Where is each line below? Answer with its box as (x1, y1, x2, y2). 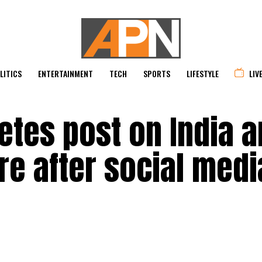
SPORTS (143, 67, 170, 80)
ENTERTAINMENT (38, 67, 93, 80)
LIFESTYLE (187, 67, 219, 80)
